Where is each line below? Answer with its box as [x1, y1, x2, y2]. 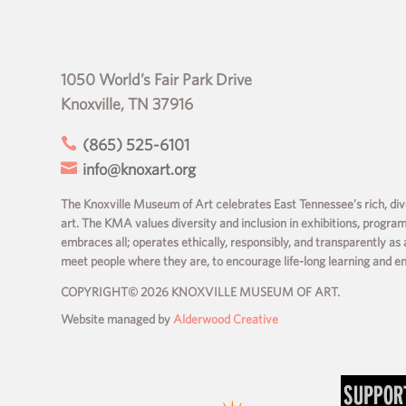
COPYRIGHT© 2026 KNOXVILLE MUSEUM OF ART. [61, 284, 341, 299]
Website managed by [61, 311, 174, 326]
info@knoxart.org [79, 159, 197, 179]
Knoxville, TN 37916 [61, 93, 194, 113]
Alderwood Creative [173, 311, 279, 326]
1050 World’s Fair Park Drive [61, 69, 253, 89]
